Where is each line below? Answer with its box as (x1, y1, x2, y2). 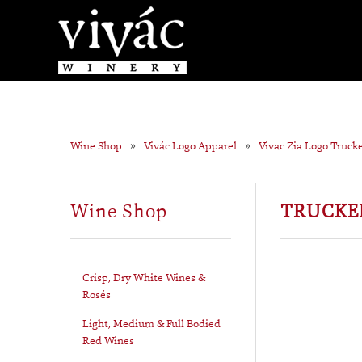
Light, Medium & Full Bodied (82, 316, 221, 330)
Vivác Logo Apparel (144, 138, 237, 153)
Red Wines (82, 333, 134, 347)
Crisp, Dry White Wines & (82, 270, 205, 284)
